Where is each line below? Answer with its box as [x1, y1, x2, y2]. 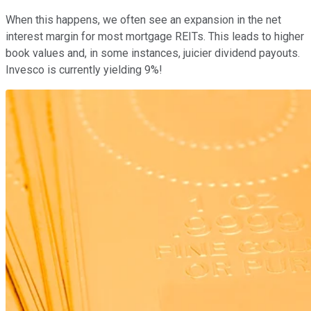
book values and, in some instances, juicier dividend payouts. [6, 47, 300, 60]
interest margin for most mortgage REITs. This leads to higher [6, 30, 304, 44]
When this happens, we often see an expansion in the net [6, 13, 281, 27]
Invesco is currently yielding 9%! [6, 63, 162, 77]
